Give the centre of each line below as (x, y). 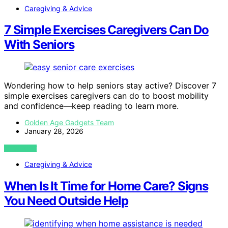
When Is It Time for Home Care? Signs (106, 186)
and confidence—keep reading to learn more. (91, 106)
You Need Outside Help (66, 201)
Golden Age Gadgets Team (69, 123)
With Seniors (39, 45)
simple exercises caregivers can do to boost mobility (106, 96)
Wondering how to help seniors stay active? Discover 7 (110, 86)
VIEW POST (21, 149)
